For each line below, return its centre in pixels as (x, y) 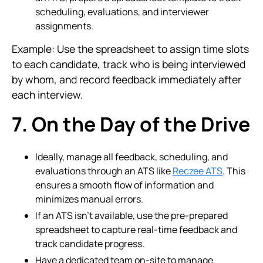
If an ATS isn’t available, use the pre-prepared (131, 215)
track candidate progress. (90, 244)
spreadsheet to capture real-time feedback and (136, 230)
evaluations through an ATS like (104, 171)
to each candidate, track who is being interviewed (129, 64)
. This (234, 171)
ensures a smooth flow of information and (124, 185)
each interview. (47, 95)
